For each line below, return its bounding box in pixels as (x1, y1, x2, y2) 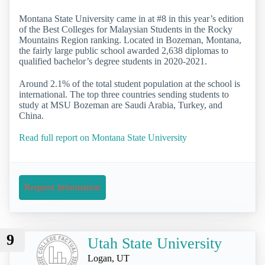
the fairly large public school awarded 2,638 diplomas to (19, 46, 228, 56)
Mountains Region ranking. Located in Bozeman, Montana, (19, 35, 241, 46)
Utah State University (88, 235, 222, 253)
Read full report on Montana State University (19, 132, 187, 143)
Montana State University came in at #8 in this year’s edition (19, 14, 244, 24)
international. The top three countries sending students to (19, 89, 229, 99)
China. (19, 110, 44, 121)
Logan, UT (88, 253, 130, 264)
